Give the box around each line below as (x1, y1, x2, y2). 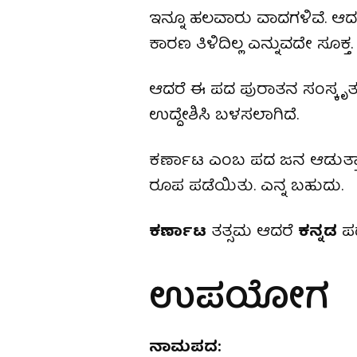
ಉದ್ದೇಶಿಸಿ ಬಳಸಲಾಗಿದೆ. (149, 102, 299, 130)
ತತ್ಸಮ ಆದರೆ (206, 218, 298, 246)
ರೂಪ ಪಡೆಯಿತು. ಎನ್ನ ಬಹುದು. (149, 173, 348, 201)
